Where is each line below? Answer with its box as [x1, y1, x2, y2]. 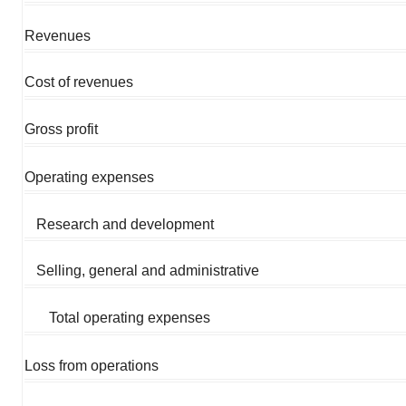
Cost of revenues [24, 73, 133, 90]
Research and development [36, 216, 215, 232]
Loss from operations [24, 357, 159, 373]
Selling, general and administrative [36, 262, 260, 278]
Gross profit [24, 121, 98, 137]
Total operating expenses [48, 309, 210, 325]
